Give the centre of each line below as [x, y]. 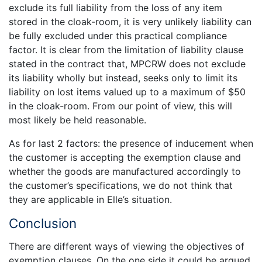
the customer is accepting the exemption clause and [125, 158]
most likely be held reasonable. [77, 120]
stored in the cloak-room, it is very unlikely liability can [130, 22]
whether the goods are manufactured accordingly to [125, 172]
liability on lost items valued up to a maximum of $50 [127, 92]
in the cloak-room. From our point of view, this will [120, 106]
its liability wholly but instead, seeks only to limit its [123, 78]
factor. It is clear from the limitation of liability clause [126, 50]
